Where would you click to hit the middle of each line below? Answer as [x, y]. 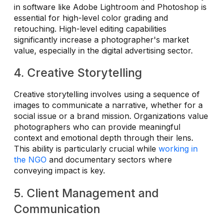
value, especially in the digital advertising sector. [103, 50]
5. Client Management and [86, 193]
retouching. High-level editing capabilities [90, 28]
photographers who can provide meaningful [97, 127]
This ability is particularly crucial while [86, 149]
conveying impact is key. [59, 171]
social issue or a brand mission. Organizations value [111, 116]
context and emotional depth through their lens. [104, 138]
